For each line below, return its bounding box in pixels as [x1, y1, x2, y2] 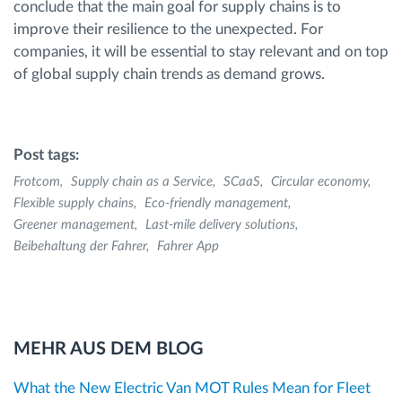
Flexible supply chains [13, 196, 134, 210]
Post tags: [13, 146, 79, 162]
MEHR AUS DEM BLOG [13, 340, 204, 359]
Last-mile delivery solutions [145, 217, 295, 232]
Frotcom [13, 174, 60, 188]
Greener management [13, 217, 135, 232]
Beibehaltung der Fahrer [13, 239, 146, 253]
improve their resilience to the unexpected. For [13, 21, 323, 37]
